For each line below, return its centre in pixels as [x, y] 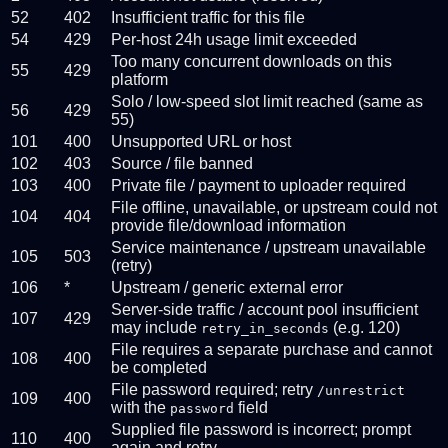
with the [140, 408]
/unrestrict [361, 391]
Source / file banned [182, 164]
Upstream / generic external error [227, 288]
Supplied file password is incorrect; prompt [261, 430]
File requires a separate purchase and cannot [271, 350]
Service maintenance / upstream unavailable [268, 248]
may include [156, 328]
